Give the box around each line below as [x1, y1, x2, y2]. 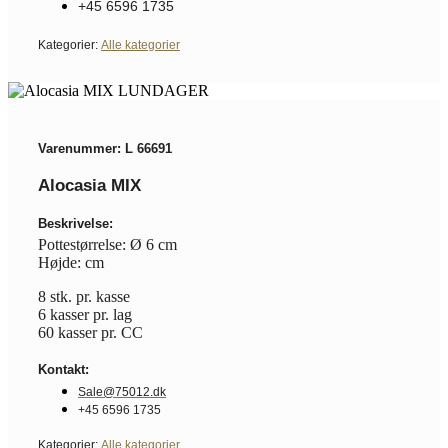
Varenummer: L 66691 [38, 140, 172, 156]
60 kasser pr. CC [38, 323, 143, 341]
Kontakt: [38, 361, 89, 377]
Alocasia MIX [38, 175, 141, 195]
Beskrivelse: [38, 215, 113, 231]
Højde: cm [38, 253, 104, 271]
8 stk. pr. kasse [38, 287, 130, 305]
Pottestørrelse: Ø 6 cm [38, 235, 177, 253]
